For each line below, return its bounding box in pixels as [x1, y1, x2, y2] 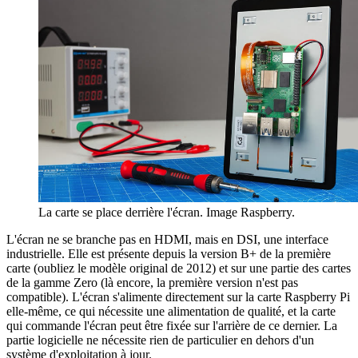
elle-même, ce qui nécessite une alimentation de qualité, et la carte [6, 304, 336, 318]
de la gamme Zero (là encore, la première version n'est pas [6, 275, 298, 289]
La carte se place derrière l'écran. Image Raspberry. [38, 205, 295, 219]
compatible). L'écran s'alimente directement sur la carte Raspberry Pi [6, 289, 350, 304]
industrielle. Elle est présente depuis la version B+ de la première [6, 246, 331, 261]
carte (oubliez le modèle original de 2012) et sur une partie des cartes [6, 261, 351, 275]
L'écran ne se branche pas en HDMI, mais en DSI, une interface [6, 232, 328, 246]
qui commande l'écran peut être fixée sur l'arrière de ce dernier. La [6, 318, 337, 332]
